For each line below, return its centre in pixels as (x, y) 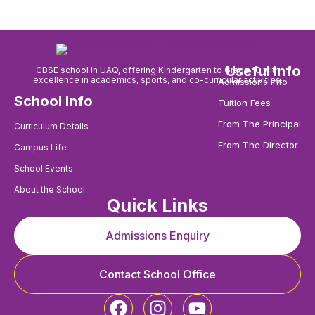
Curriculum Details (51, 127)
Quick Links (157, 206)
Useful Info (263, 71)
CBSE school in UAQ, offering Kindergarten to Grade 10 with (157, 70)
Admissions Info (253, 82)
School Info (53, 102)
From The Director (258, 145)
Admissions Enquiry (157, 236)
